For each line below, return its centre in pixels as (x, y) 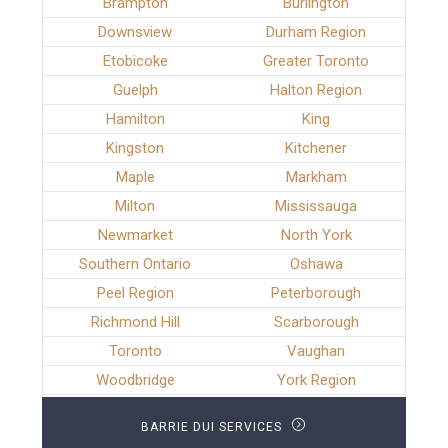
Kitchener (316, 148)
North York (316, 235)
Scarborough (316, 322)
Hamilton (135, 119)
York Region (316, 380)
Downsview (135, 32)
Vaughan (316, 351)
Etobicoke (135, 61)
